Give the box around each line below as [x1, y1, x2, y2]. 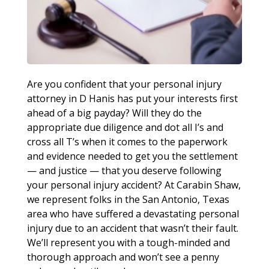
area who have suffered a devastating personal [26, 207, 239, 220]
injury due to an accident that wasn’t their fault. [26, 221, 238, 235]
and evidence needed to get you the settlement [26, 149, 238, 163]
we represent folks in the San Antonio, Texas [26, 192, 229, 206]
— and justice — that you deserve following [26, 163, 222, 177]
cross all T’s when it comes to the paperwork [26, 134, 228, 148]
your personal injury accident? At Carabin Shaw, [26, 178, 241, 192]
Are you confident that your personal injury [26, 77, 222, 91]
